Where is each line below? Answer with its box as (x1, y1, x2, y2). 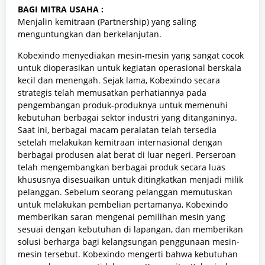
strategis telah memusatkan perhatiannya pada (18, 86, 206, 98)
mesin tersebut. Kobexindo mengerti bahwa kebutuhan (18, 248, 238, 260)
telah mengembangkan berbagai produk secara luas (18, 161, 225, 173)
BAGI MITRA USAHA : (18, 3, 104, 15)
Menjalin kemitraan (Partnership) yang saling (18, 15, 196, 27)
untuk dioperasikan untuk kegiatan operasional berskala (18, 62, 241, 73)
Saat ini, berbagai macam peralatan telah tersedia (18, 124, 216, 135)
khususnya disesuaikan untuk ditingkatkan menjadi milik (18, 173, 243, 185)
